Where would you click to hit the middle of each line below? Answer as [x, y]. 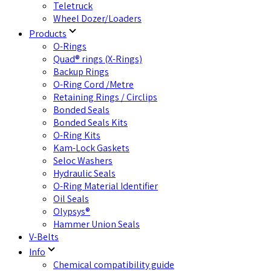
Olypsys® [72, 212]
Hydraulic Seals [84, 174]
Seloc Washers [83, 161]
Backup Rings [81, 72]
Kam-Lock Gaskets [91, 148]
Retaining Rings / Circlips [105, 97]
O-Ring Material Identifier [106, 186]
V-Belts [44, 237]
